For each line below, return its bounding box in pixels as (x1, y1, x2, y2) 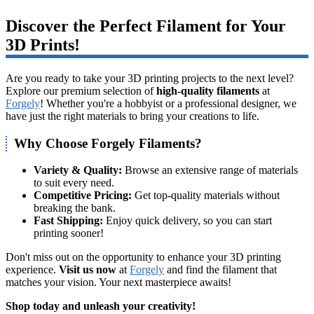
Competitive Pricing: (34, 189, 132, 202)
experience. (6, 264, 59, 276)
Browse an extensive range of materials (122, 164, 298, 177)
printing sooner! (34, 227, 104, 240)
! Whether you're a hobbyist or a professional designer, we (40, 97, 296, 109)
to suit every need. (34, 177, 114, 189)
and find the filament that (164, 264, 277, 276)
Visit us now (59, 264, 116, 276)
